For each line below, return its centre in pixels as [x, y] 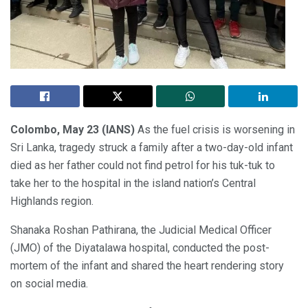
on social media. [49, 283]
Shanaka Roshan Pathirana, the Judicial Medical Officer [141, 230]
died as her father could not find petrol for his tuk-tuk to [143, 165]
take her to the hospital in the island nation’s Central [133, 183]
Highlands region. [52, 201]
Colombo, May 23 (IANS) [73, 129]
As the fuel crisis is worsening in [215, 129]
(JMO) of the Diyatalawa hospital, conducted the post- [140, 247]
